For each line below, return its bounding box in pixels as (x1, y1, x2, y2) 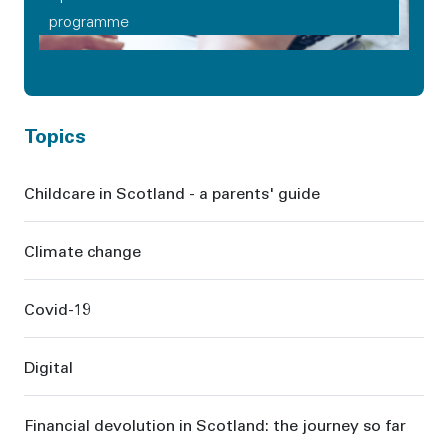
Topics (24, 121, 86, 148)
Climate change (24, 239, 141, 261)
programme (49, 10, 129, 31)
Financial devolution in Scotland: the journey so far (24, 413, 406, 435)
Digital (24, 355, 73, 377)
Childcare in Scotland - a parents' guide (24, 181, 320, 203)
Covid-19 (24, 297, 91, 319)
